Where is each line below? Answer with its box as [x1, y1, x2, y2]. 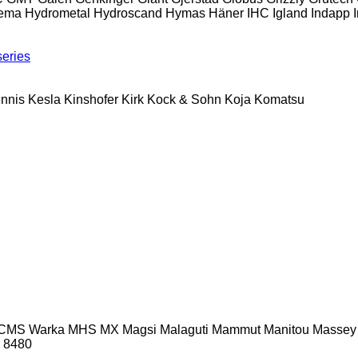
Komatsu [254, 92, 304, 106]
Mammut [212, 322, 261, 336]
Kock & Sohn [147, 92, 221, 106]
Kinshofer [64, 92, 118, 106]
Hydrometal [25, 6, 90, 20]
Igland [272, 6, 308, 20]
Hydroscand [93, 6, 162, 20]
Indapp [311, 6, 350, 20]
